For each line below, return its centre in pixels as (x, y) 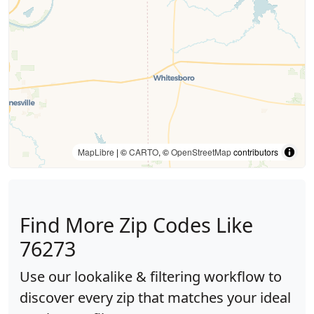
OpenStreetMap (201, 152)
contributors (255, 152)
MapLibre (96, 152)
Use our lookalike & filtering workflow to (151, 277)
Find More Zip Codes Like (136, 225)
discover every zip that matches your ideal (155, 298)
